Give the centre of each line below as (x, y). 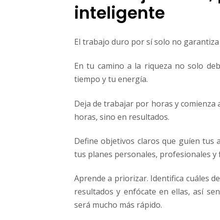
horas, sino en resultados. (122, 117)
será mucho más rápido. (118, 205)
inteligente (120, 13)
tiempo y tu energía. (111, 79)
